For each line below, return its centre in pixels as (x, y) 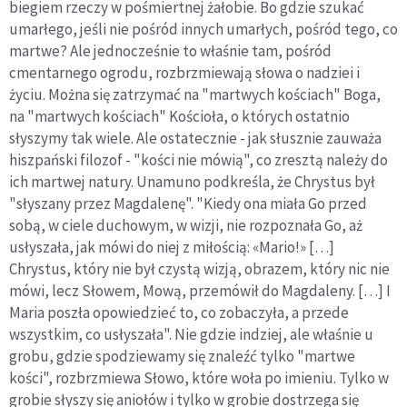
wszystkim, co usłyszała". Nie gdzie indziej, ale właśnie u (191, 334)
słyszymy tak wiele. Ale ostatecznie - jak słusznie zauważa (195, 138)
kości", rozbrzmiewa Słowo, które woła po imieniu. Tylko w (199, 377)
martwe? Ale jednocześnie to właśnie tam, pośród (170, 50)
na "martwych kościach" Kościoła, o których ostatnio (179, 116)
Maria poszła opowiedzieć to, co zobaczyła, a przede (179, 312)
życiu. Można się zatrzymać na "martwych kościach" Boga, (195, 94)
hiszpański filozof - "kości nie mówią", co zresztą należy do (199, 159)
